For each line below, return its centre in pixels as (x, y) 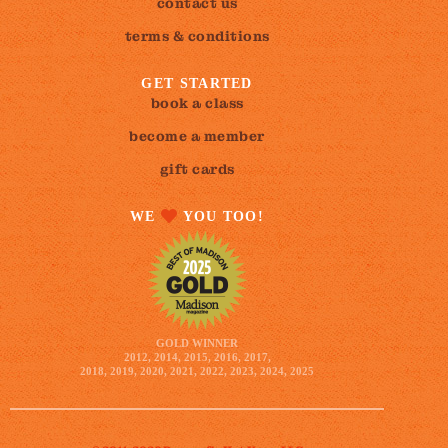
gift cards (197, 168)
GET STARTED (197, 83)
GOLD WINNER (197, 342)
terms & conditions (197, 35)
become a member (197, 135)
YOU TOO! (221, 216)
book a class (197, 102)
